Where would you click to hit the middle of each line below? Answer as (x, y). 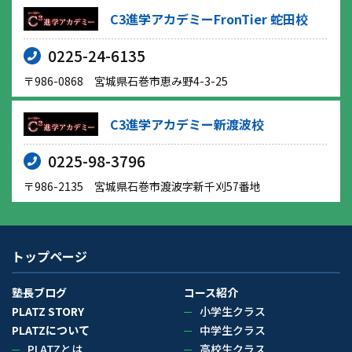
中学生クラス (233, 330)
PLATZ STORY (48, 312)
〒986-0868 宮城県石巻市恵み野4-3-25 (126, 81)
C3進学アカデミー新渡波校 (187, 125)
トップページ (49, 257)
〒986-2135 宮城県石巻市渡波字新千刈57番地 (142, 187)
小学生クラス (233, 312)
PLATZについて (51, 330)
